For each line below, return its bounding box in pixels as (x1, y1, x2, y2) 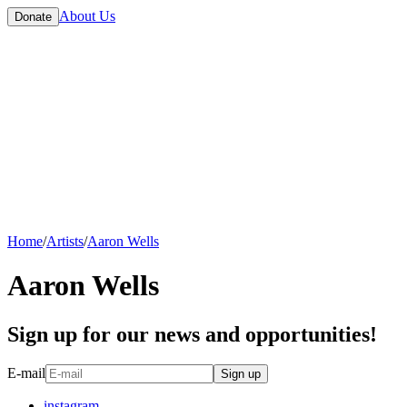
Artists (46, 233, 84, 249)
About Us (59, 8, 115, 24)
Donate (15, 10, 52, 24)
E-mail (7, 365, 45, 382)
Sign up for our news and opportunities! (7, 322, 377, 346)
